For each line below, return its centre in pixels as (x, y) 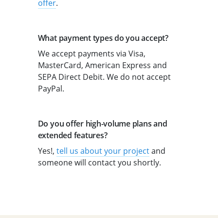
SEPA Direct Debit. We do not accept (104, 77)
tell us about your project (103, 151)
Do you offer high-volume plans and (102, 124)
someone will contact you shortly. (99, 163)
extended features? (73, 136)
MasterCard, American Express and (102, 65)
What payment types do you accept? (103, 38)
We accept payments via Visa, (91, 54)
